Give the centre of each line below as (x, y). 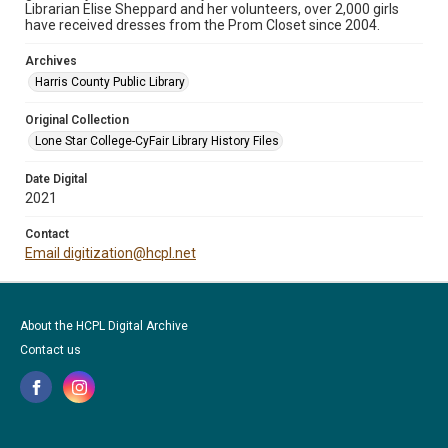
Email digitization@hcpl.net (110, 253)
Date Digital (56, 179)
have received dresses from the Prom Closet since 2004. (202, 25)
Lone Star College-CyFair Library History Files (157, 141)
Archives (51, 61)
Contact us (50, 350)
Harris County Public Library (110, 82)
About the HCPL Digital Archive (104, 326)
